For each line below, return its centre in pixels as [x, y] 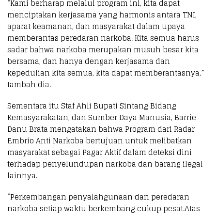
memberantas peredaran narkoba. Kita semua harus [103, 38]
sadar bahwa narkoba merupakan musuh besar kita [103, 49]
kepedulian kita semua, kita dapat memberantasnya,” [106, 73]
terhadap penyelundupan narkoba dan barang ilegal [105, 164]
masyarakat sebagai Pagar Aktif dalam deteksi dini [100, 152]
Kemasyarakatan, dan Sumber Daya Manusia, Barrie [102, 117]
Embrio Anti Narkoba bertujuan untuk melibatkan [100, 140]
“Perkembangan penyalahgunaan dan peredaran [98, 197]
